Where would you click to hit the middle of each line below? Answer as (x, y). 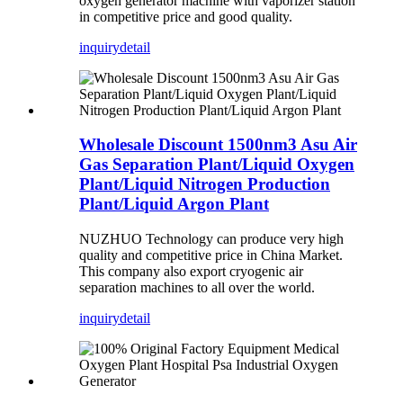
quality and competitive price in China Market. (211, 255)
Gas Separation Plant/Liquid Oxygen (217, 165)
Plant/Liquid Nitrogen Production (205, 184)
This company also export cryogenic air (191, 272)
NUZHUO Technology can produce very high (211, 239)
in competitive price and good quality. (186, 16)
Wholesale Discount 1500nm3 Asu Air (218, 145)
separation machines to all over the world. (197, 288)
